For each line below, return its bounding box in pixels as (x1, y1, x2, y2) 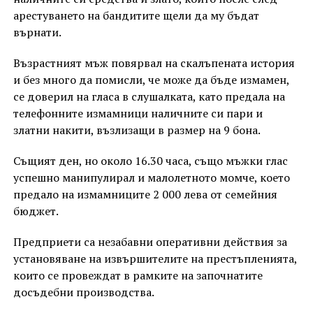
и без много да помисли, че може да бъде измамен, (13, 71, 289, 87)
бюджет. (13, 203, 59, 219)
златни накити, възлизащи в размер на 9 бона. (13, 122, 261, 138)
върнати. (13, 24, 61, 40)
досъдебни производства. (13, 284, 154, 300)
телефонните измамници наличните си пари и (13, 105, 263, 121)
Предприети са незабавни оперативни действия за (13, 233, 287, 249)
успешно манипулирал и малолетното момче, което (13, 169, 290, 185)
